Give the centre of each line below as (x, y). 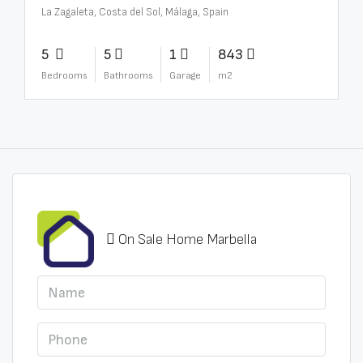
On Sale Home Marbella (188, 239)
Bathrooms (128, 76)
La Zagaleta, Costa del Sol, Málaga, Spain (135, 12)
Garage (185, 76)
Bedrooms (64, 76)
